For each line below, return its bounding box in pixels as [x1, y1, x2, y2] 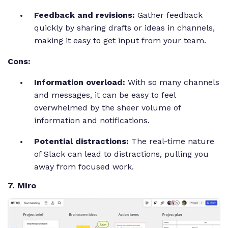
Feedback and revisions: [34, 10, 135, 20]
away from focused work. [34, 162, 136, 172]
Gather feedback [135, 10, 203, 20]
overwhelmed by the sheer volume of [34, 103, 181, 113]
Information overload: [34, 77, 128, 88]
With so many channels [128, 77, 219, 88]
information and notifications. [34, 116, 152, 126]
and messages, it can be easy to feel [34, 90, 176, 100]
